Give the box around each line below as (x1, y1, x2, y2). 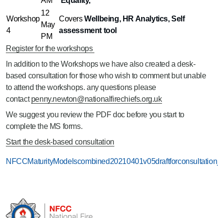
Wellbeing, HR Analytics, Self (84, 15, 185, 23)
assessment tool (59, 26, 117, 35)
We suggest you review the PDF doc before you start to (6, 110, 184, 119)
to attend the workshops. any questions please (6, 83, 157, 91)
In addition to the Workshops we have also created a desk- (6, 60, 196, 68)
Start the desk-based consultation (6, 138, 114, 146)
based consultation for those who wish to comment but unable (6, 72, 206, 80)
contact (6, 95, 31, 103)
